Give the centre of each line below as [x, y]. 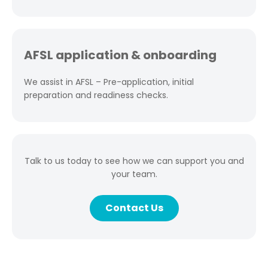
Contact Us [134, 208]
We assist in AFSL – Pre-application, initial [109, 82]
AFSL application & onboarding [120, 55]
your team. [134, 174]
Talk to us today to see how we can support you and [134, 161]
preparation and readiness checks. [96, 95]
